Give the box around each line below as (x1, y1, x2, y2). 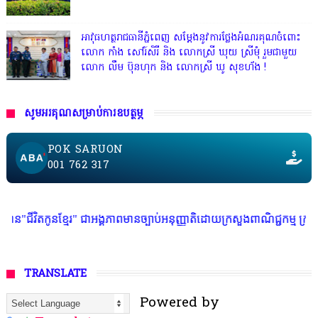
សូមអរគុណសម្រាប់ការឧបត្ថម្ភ (23, 105, 143, 121)
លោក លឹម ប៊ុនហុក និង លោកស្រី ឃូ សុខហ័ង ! (80, 60, 266, 75)
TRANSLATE (23, 265, 87, 282)
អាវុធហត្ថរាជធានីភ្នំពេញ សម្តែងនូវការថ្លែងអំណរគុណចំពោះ (80, 30, 301, 45)
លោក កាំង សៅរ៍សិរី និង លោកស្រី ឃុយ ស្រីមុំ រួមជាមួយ (80, 45, 297, 60)
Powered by (129, 292, 219, 313)
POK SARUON (47, 142, 124, 158)
